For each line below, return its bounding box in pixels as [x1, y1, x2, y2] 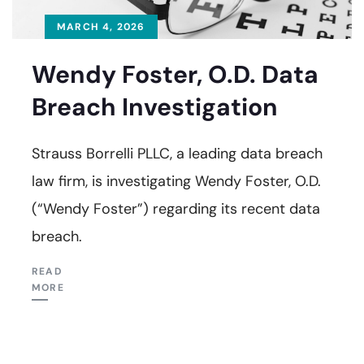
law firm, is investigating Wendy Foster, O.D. [32, 171, 321, 192]
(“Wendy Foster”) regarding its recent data [32, 199, 320, 219]
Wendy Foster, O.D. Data [32, 58, 318, 91]
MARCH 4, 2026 [57, 20, 145, 34]
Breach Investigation [32, 91, 278, 123]
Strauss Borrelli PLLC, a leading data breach [32, 144, 323, 164]
